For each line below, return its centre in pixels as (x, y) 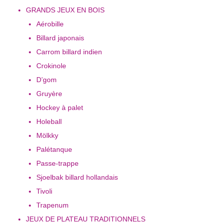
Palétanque (54, 149)
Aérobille (50, 24)
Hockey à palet (60, 107)
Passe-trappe (57, 163)
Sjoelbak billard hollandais (77, 177)
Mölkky (47, 135)
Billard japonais (60, 38)
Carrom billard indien (69, 52)
